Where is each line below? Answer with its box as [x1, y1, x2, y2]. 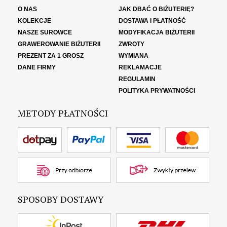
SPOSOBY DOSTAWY [18, 193, 104, 205]
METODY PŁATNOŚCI [18, 107, 108, 119]
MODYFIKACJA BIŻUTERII [119, 29, 195, 36]
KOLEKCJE [18, 17, 51, 24]
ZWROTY [119, 41, 144, 48]
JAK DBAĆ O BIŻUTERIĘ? [119, 6, 194, 13]
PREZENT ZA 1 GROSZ [18, 52, 84, 59]
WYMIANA [119, 52, 148, 59]
